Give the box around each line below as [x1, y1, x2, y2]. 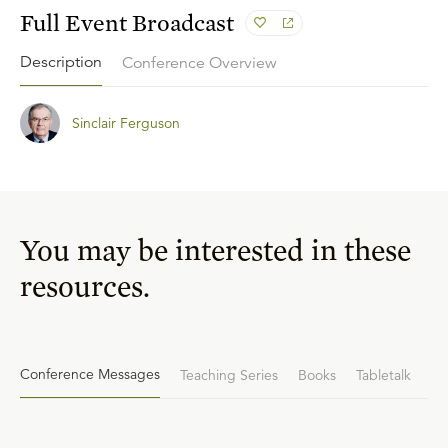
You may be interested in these [20, 231, 411, 267]
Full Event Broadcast [20, 8, 234, 37]
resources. [20, 267, 150, 303]
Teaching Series [180, 365, 278, 384]
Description [20, 52, 102, 72]
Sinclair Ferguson [72, 114, 180, 132]
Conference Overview [122, 52, 277, 73]
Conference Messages [20, 365, 160, 383]
